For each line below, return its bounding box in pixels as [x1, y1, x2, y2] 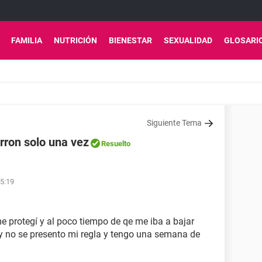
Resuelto [101, 139, 130, 148]
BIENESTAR [109, 36, 152, 45]
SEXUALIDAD [164, 36, 212, 45]
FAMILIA [11, 36, 42, 45]
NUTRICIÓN [54, 36, 97, 45]
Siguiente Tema [147, 118, 202, 127]
